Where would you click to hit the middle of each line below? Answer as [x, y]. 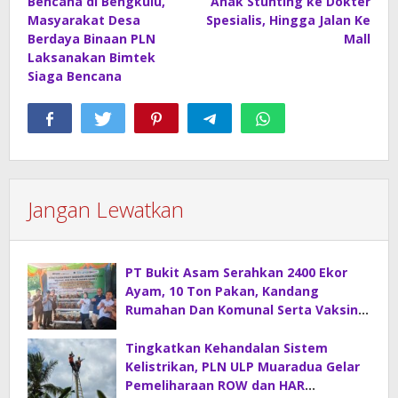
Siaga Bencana [75, 76]
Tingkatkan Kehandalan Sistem [227, 348]
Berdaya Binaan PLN [92, 39]
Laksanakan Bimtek [92, 58]
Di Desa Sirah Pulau [187, 329]
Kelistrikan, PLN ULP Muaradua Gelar [243, 367]
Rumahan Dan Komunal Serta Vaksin [242, 310]
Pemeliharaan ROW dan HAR [215, 386]
